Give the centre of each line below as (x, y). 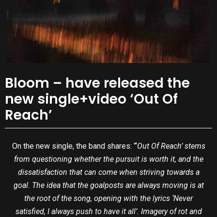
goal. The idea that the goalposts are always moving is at (108, 186)
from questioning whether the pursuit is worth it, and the (108, 159)
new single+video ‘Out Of (91, 99)
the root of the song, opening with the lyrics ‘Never (108, 199)
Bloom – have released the (97, 83)
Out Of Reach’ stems (171, 146)
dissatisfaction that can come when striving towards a (108, 172)
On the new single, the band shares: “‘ (74, 146)
